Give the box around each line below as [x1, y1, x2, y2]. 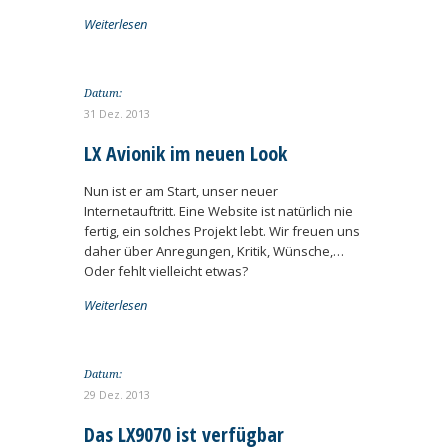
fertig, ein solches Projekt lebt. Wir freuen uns [84, 222, 360, 240]
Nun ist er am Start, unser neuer [84, 182, 278, 200]
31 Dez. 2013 [84, 106, 150, 121]
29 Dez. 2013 [84, 387, 150, 402]
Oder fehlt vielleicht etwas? [84, 262, 248, 280]
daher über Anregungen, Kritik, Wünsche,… [84, 242, 344, 260]
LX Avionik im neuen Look [84, 140, 287, 167]
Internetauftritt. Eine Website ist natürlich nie [84, 202, 353, 220]
